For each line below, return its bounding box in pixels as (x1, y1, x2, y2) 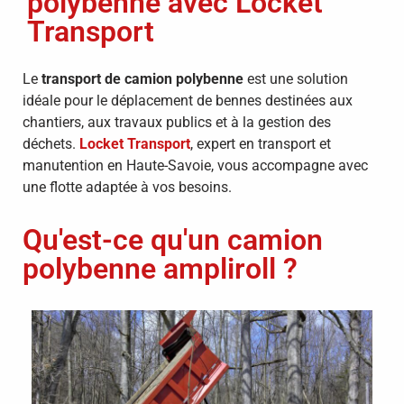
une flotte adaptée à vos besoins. (23, 179, 232, 196)
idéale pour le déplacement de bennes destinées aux (23, 92, 353, 109)
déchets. (23, 135, 79, 152)
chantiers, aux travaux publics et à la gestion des (23, 114, 331, 131)
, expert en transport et (190, 135, 331, 152)
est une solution (243, 70, 348, 87)
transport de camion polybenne (41, 70, 243, 87)
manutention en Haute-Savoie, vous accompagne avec (23, 157, 368, 174)
